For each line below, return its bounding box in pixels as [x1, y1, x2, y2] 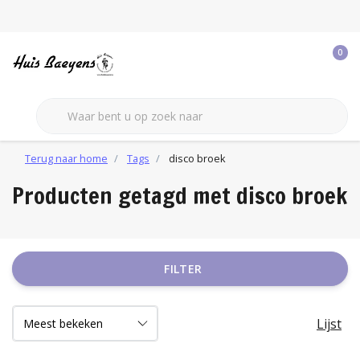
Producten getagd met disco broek [12, 180, 347, 211]
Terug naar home [25, 151, 108, 166]
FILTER [164, 261, 202, 276]
